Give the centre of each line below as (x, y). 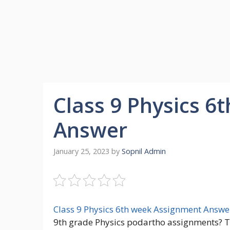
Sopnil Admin (144, 151)
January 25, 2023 (81, 151)
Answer (90, 130)
